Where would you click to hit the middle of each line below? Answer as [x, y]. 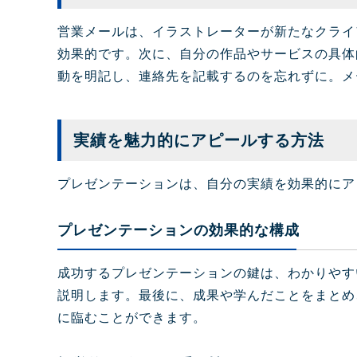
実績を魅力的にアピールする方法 [199, 141]
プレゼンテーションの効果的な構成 [178, 231]
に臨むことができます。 [132, 318]
